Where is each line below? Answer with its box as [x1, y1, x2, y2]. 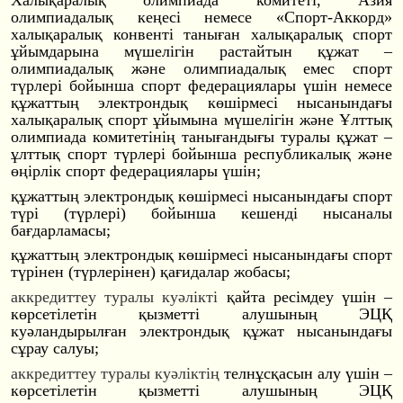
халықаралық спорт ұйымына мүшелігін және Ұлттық [11, 111, 392, 130]
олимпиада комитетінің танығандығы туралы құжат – [11, 128, 392, 147]
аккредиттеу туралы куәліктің [11, 363, 219, 382]
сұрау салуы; [11, 339, 99, 358]
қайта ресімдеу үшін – [226, 288, 392, 307]
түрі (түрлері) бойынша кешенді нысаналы [11, 203, 392, 222]
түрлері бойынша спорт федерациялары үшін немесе [11, 76, 392, 95]
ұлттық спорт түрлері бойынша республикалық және [11, 145, 392, 164]
